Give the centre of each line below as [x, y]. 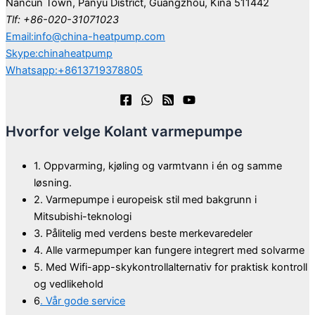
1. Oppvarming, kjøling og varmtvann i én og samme [158, 166]
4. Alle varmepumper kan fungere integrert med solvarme [169, 250]
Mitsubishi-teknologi [83, 216]
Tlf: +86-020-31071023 [62, 20]
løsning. [53, 182]
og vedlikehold [69, 284]
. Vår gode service [83, 301]
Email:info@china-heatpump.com [85, 37]
